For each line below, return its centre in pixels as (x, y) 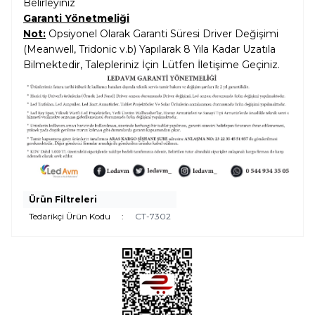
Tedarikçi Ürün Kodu (70, 217)
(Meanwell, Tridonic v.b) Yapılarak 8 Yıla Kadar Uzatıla (149, 49)
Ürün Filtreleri (63, 200)
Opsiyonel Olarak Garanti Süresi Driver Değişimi (163, 33)
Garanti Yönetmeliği (76, 18)
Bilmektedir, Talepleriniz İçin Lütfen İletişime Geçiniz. (152, 64)
